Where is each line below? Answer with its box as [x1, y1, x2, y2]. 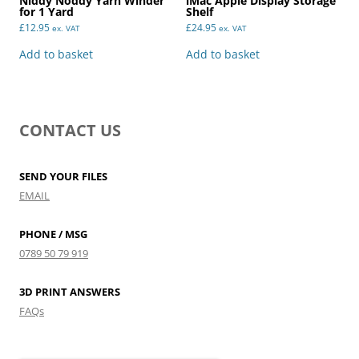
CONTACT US [19, 119, 121, 142]
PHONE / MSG [19, 227, 87, 242]
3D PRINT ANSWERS [19, 284, 120, 300]
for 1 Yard [19, 4, 74, 20]
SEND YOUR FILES [19, 169, 107, 184]
